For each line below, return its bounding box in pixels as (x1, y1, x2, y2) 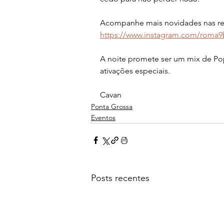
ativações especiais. (100, 66, 170, 76)
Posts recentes (91, 172, 149, 184)
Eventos (91, 113, 115, 122)
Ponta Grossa (91, 102, 132, 111)
